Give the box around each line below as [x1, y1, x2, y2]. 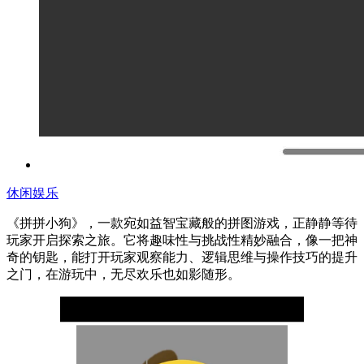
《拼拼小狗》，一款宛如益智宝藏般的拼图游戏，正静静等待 [6, 215, 357, 230]
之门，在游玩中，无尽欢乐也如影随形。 [6, 266, 240, 281]
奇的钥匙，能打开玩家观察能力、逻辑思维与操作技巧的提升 [6, 249, 357, 264]
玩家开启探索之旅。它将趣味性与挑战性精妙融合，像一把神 [6, 232, 357, 247]
